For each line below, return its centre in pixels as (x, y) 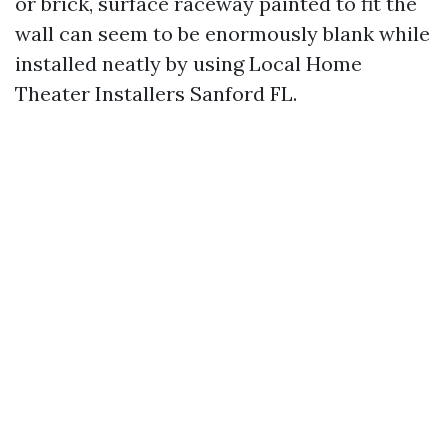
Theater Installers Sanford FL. (156, 93)
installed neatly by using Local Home (188, 63)
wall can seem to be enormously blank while (222, 33)
